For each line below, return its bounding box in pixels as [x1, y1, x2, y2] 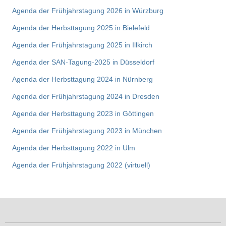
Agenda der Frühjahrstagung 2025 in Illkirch [12, 41, 152, 49]
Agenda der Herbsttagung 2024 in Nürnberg [12, 75, 153, 84]
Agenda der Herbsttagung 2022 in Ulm [12, 144, 135, 152]
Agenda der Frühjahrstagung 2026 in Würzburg [12, 7, 163, 15]
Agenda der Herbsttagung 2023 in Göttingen [12, 109, 154, 118]
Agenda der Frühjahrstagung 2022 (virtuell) [12, 161, 150, 169]
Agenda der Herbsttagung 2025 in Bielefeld [12, 24, 150, 32]
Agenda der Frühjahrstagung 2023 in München [12, 127, 162, 135]
